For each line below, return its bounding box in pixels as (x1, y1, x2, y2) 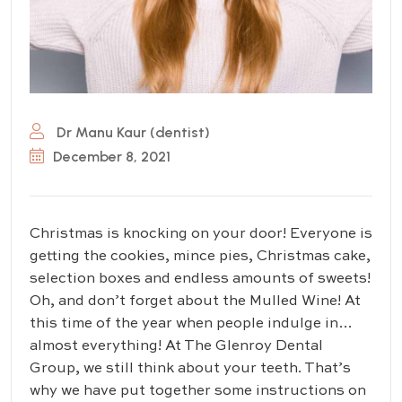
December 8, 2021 (53, 148, 170, 166)
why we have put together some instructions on (30, 384, 366, 399)
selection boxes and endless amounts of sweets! (30, 272, 371, 287)
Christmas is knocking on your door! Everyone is (30, 227, 372, 242)
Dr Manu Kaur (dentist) (53, 124, 210, 142)
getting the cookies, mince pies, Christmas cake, (30, 249, 371, 265)
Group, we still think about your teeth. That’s (30, 362, 351, 377)
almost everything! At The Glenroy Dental (30, 339, 323, 354)
